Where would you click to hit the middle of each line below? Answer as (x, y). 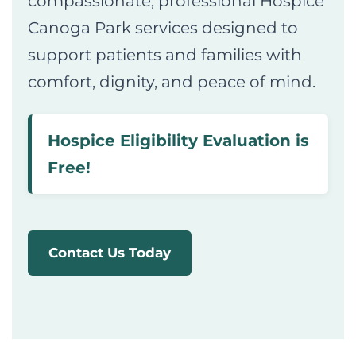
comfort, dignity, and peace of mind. (172, 82)
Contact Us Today (110, 253)
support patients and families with (165, 55)
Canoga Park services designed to (163, 28)
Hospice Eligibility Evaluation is (178, 141)
